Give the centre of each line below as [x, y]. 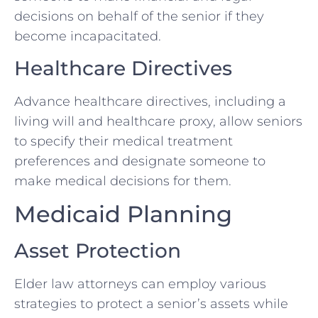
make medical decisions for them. [123, 181]
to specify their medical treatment [124, 141]
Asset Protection [98, 250]
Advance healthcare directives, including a [150, 101]
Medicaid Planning [123, 214]
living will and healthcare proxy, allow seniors [158, 121]
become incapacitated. [88, 37]
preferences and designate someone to [140, 161]
